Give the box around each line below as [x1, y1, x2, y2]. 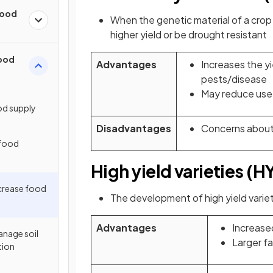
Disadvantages [96, 122, 171, 135]
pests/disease [201, 73, 267, 85]
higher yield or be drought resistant [110, 28, 267, 41]
